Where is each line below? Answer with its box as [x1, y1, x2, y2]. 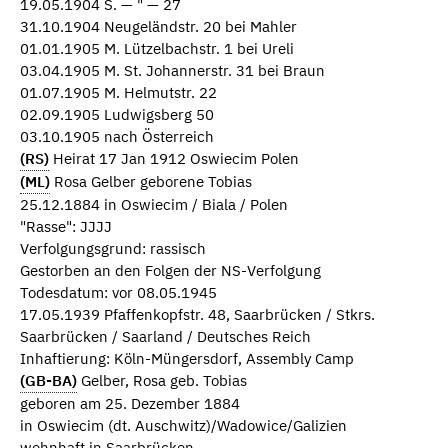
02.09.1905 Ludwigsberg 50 [20, 105, 214, 125]
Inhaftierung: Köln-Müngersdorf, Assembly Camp [20, 349, 354, 369]
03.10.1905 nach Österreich [20, 127, 214, 147]
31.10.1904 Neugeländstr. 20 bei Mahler [20, 17, 297, 37]
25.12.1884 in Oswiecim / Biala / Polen [20, 195, 288, 215]
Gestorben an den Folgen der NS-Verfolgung [20, 261, 321, 281]
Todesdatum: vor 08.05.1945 [20, 283, 217, 303]
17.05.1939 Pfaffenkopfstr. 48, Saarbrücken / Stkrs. [20, 305, 375, 325]
